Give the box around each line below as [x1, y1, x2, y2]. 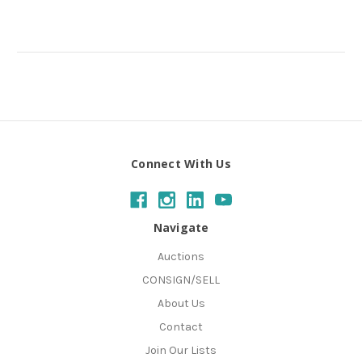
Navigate [153, 220, 209, 235]
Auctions [158, 249, 204, 263]
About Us [157, 296, 205, 310]
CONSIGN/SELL [142, 272, 220, 287]
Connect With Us [131, 156, 231, 172]
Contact [159, 319, 203, 334]
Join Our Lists [145, 343, 217, 357]
